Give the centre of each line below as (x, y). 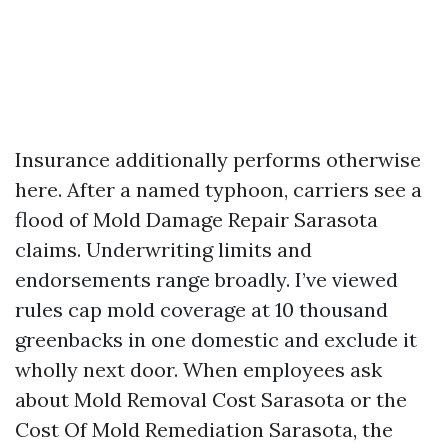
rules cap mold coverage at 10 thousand (201, 309)
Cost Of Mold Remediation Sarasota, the (204, 429)
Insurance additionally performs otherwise (218, 159)
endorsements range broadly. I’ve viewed (206, 279)
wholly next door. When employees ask (198, 369)
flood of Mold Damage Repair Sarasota (196, 219)
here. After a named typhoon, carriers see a (218, 189)
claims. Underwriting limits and (163, 249)
